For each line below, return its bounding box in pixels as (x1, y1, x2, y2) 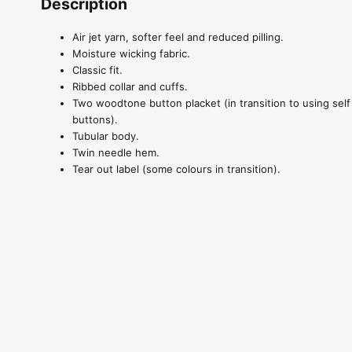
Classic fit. (72, 64, 123, 77)
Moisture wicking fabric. (72, 47, 190, 60)
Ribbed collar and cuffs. (72, 80, 188, 93)
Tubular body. (72, 130, 139, 143)
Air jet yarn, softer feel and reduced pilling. (72, 31, 284, 44)
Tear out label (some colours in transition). (72, 163, 280, 176)
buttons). (72, 113, 118, 126)
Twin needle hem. (72, 146, 159, 159)
